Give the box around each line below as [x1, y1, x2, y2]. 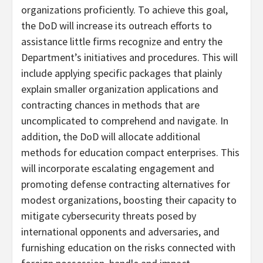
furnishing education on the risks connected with [21, 241, 235, 255]
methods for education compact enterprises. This [21, 146, 240, 160]
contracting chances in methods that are [21, 98, 200, 112]
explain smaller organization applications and [21, 82, 218, 96]
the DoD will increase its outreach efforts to [21, 19, 212, 33]
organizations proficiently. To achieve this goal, [21, 3, 228, 17]
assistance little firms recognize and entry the [21, 35, 222, 49]
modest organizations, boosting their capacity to [21, 193, 237, 207]
